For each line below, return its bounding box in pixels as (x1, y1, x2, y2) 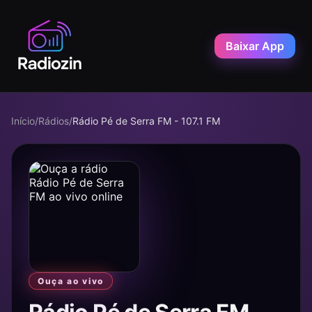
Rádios (38, 115, 69, 127)
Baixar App (226, 39, 284, 53)
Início (11, 115, 35, 127)
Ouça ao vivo (38, 276, 104, 286)
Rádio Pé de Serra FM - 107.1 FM (72, 115, 220, 127)
